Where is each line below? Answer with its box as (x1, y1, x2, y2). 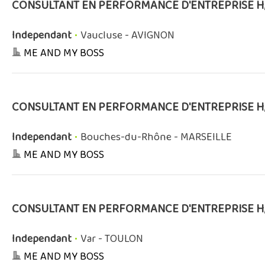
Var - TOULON (80, 231, 143, 248)
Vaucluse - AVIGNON (80, 27, 174, 44)
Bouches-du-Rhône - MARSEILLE (80, 129, 232, 146)
